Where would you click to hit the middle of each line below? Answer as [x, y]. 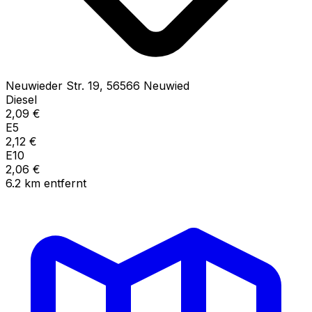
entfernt [65, 183]
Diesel [21, 99]
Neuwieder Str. [45, 85]
